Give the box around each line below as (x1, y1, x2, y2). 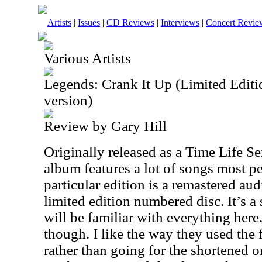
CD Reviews (106, 18, 154, 27)
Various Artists (44, 50, 131, 66)
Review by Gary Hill (44, 118, 167, 134)
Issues (78, 18, 100, 27)
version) (44, 92, 92, 108)
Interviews (161, 18, 199, 27)
